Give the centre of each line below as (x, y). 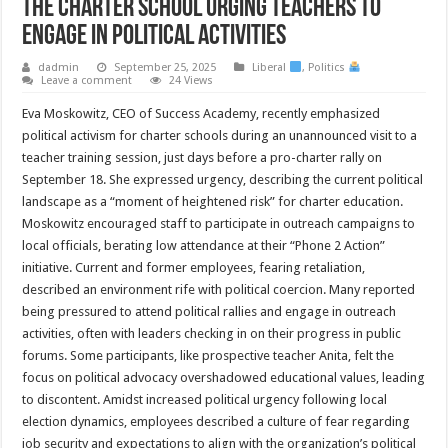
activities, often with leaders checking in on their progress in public (212, 334)
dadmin (59, 68)
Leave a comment (87, 81)
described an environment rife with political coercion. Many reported (219, 290)
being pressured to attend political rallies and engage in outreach (209, 312)
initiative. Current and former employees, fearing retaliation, (194, 268)
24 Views (191, 81)
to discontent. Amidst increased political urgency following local (205, 400)
